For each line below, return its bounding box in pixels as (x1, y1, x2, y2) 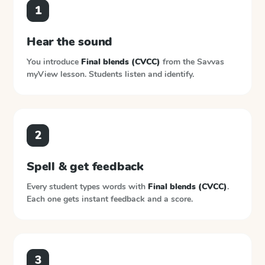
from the (160, 56, 197, 67)
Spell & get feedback (27, 159, 144, 174)
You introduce (27, 56, 81, 67)
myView (27, 69, 58, 80)
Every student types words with (27, 181, 148, 192)
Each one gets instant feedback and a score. (27, 193, 193, 205)
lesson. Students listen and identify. (60, 69, 194, 80)
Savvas (197, 56, 224, 67)
